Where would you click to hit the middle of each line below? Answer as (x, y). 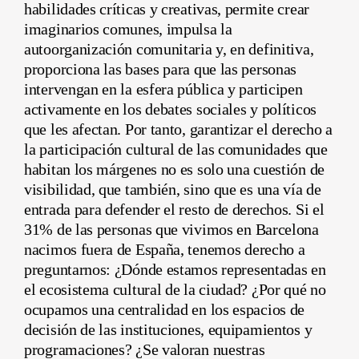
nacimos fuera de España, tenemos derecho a (165, 249)
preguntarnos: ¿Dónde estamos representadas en (175, 269)
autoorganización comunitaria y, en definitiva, (169, 48)
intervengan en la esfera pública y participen (163, 89)
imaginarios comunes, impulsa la (128, 28)
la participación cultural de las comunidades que (176, 149)
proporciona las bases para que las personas (161, 69)
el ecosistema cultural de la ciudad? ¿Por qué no (175, 289)
